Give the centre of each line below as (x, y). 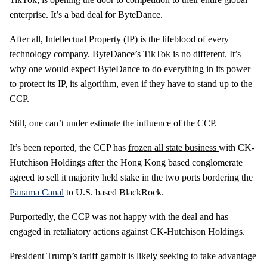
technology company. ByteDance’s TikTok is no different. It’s (125, 54)
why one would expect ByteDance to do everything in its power (130, 69)
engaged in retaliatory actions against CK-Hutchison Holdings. (127, 231)
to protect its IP (37, 83)
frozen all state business (173, 147)
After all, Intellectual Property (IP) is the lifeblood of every (119, 39)
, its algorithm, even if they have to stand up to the (159, 83)
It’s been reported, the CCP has (69, 147)
